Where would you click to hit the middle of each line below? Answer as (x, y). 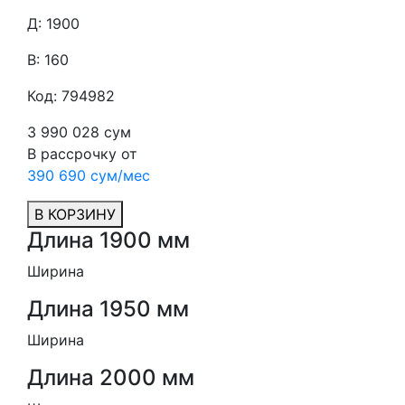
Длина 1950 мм (108, 309)
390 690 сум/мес (89, 175)
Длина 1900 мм (108, 240)
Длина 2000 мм (111, 377)
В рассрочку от (82, 154)
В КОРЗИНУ (75, 214)
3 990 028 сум (79, 132)
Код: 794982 (71, 96)
